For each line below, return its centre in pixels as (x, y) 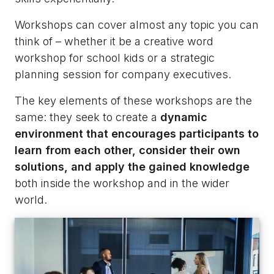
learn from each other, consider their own (128, 150)
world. (31, 199)
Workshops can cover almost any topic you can (137, 24)
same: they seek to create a (87, 117)
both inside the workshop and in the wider (122, 183)
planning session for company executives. (123, 74)
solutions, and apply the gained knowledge (132, 166)
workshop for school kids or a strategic (115, 57)
